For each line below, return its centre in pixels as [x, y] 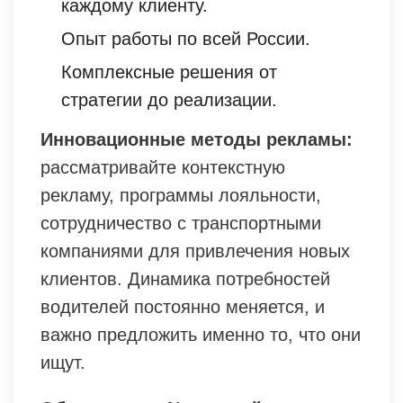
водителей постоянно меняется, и [183, 306]
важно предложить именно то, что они [201, 334]
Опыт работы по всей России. [186, 38]
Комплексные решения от [169, 72]
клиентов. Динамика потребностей [185, 278]
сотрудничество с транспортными [181, 223]
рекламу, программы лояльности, [181, 195]
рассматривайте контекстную [163, 167]
